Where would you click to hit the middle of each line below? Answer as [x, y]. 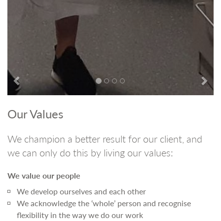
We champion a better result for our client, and [105, 139]
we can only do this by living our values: [90, 152]
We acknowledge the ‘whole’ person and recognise [104, 203]
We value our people [44, 175]
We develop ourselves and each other [81, 191]
